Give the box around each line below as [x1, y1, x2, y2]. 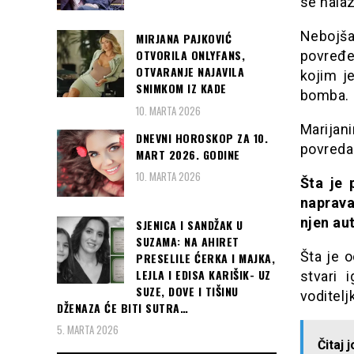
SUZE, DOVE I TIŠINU [136, 282, 239, 299]
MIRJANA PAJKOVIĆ [136, 30, 232, 47]
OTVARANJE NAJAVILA [136, 63, 244, 81]
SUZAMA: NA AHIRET [136, 232, 239, 250]
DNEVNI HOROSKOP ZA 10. [136, 129, 268, 146]
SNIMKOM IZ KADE [136, 80, 227, 97]
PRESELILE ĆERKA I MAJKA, [136, 249, 275, 266]
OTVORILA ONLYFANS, [136, 47, 245, 64]
